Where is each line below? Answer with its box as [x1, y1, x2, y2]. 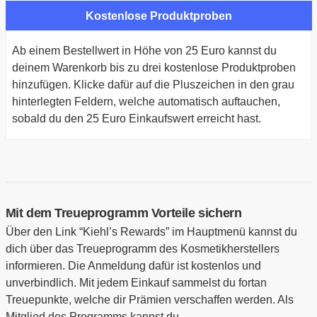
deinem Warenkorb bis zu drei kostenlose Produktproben [11, 62, 296, 74]
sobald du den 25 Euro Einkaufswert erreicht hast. [11, 113, 261, 125]
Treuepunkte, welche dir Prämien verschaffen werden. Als [5, 294, 294, 306]
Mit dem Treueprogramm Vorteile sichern [5, 206, 242, 221]
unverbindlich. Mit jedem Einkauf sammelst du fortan [5, 277, 267, 289]
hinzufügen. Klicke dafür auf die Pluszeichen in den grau [11, 79, 294, 91]
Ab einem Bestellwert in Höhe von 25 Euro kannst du [11, 45, 277, 57]
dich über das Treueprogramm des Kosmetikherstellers [5, 243, 279, 255]
